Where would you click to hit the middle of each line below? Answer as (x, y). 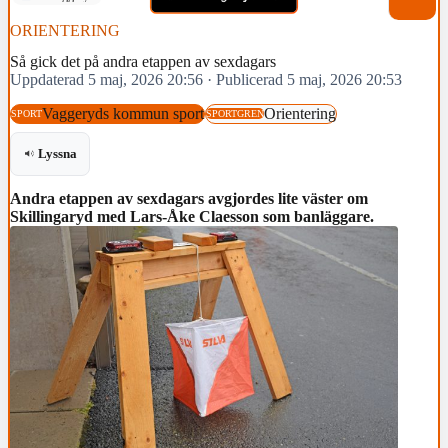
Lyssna (57, 154)
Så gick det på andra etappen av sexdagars (143, 62)
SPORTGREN (235, 114)
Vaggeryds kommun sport (123, 113)
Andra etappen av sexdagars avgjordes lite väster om (189, 198)
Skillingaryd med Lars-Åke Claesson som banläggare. (192, 216)
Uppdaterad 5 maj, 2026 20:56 (106, 80)
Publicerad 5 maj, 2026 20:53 (309, 80)
